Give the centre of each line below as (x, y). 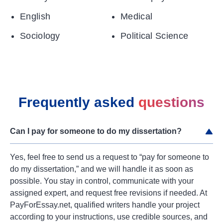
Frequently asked (78, 103)
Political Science (155, 36)
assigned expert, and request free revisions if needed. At (109, 193)
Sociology (40, 36)
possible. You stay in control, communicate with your (102, 181)
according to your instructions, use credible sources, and (109, 217)
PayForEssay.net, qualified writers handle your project (105, 205)
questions (171, 103)
